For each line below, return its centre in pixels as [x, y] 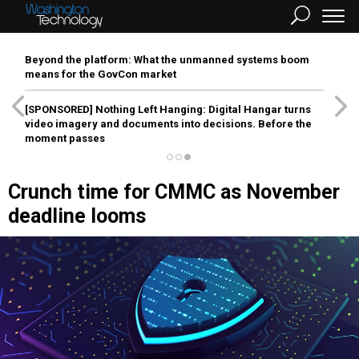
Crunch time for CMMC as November [174, 192]
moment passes [65, 138]
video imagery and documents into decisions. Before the [168, 124]
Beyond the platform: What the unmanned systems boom [167, 60]
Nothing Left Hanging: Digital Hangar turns [202, 109]
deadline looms [77, 216]
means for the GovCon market [101, 74]
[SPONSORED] [59, 109]
